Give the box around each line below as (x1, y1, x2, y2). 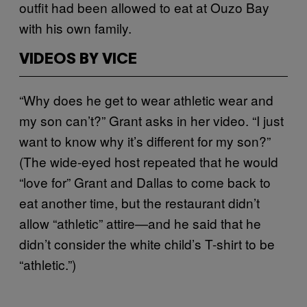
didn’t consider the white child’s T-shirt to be (19, 234, 275, 253)
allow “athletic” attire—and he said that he (19, 213, 261, 232)
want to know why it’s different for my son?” (19, 131, 271, 150)
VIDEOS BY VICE (19, 52, 137, 66)
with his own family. (19, 18, 132, 37)
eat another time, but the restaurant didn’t (19, 193, 260, 212)
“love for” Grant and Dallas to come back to (19, 172, 271, 191)
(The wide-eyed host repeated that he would (19, 151, 278, 171)
